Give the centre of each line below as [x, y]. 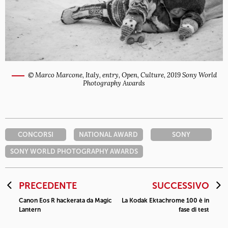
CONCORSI [36, 135]
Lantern [30, 210]
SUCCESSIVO [181, 186]
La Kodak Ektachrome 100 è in [165, 201]
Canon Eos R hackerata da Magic [65, 201]
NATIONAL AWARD [108, 135]
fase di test [194, 210]
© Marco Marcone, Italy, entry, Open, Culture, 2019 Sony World [122, 75]
